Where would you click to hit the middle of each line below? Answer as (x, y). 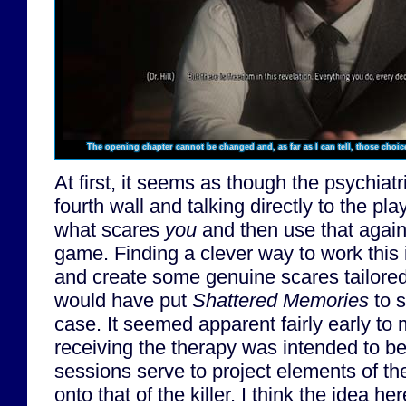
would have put (123, 301)
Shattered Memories (280, 301)
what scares (110, 230)
